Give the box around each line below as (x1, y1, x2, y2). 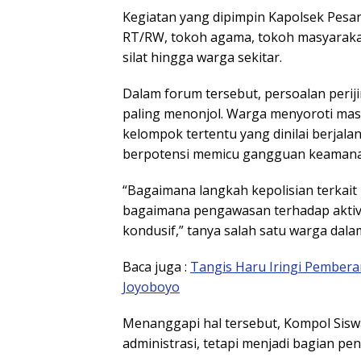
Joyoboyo (122, 278, 180, 297)
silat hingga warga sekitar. (122, 48, 282, 67)
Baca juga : (122, 258, 190, 276)
